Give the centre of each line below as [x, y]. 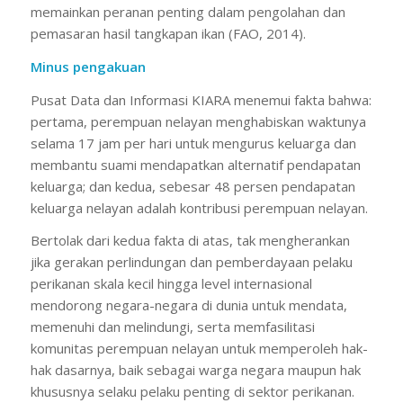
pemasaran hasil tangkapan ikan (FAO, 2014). [168, 33]
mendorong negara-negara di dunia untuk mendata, [188, 305]
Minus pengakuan [88, 66]
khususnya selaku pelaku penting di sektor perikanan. [192, 392]
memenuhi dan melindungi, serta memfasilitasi [172, 327]
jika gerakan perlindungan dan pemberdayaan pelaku [191, 262]
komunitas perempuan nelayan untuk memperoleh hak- [199, 349]
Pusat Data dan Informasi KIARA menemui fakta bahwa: [201, 99]
